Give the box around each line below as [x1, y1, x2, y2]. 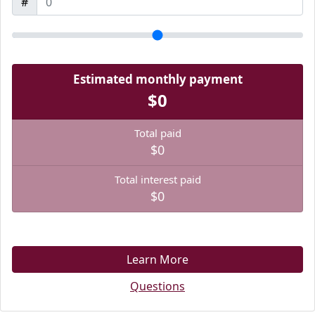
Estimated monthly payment [72, 71, 243, 87]
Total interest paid [114, 172, 201, 186]
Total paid [134, 126, 181, 140]
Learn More [127, 252, 188, 267]
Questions [130, 278, 185, 294]
